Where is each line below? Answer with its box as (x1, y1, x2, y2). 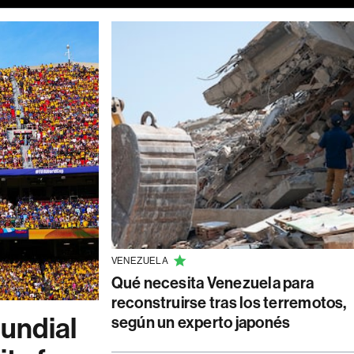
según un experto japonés (111, 313, 291, 332)
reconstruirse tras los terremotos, (111, 293, 347, 312)
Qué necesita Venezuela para (111, 273, 314, 292)
